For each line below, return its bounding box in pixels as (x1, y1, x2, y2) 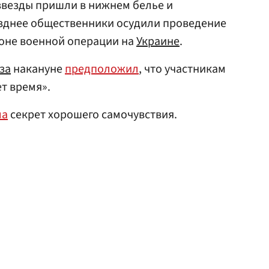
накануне (11, 61, 65, 77)
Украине (136, 33, 180, 50)
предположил (65, 61, 139, 77)
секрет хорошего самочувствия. (8, 106, 177, 123)
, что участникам (139, 61, 226, 77)
